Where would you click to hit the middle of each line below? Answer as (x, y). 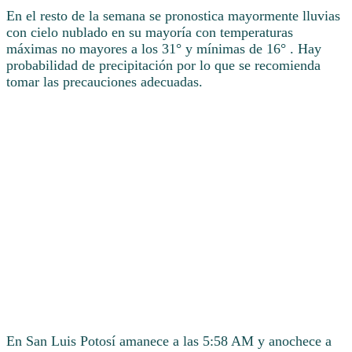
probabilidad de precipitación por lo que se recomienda (163, 65)
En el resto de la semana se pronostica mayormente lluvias (173, 15)
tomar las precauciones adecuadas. (104, 81)
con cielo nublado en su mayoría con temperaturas (150, 32)
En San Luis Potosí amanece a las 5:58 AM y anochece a (169, 341)
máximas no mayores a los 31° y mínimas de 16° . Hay (164, 48)
